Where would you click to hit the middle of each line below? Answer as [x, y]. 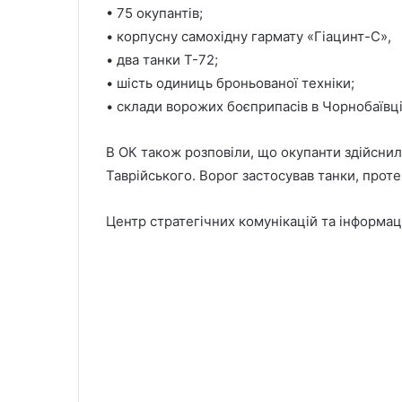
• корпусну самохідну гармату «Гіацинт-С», [249, 36]
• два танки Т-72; [162, 59]
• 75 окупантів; [154, 13]
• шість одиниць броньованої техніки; [230, 83]
